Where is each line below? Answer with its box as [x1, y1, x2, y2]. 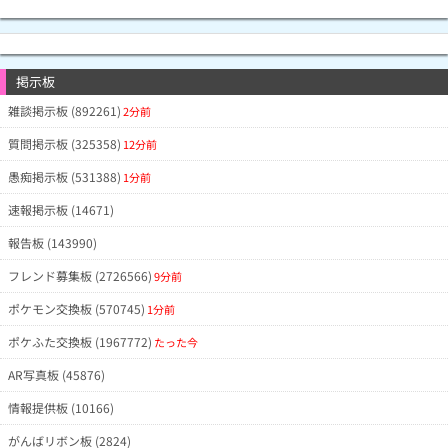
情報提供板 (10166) [8, 399, 114, 416]
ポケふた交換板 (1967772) [8, 333, 152, 350]
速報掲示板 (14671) [8, 201, 114, 218]
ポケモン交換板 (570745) [8, 300, 145, 317]
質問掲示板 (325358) [8, 135, 121, 152]
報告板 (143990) [8, 234, 97, 251]
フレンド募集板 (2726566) [8, 267, 152, 284]
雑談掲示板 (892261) [8, 102, 121, 119]
